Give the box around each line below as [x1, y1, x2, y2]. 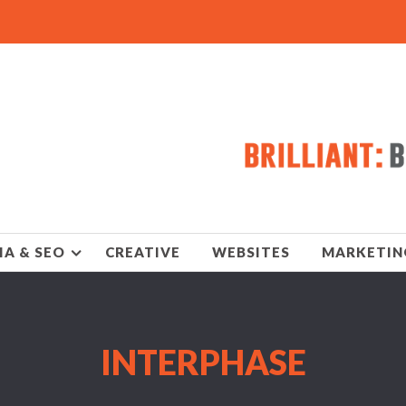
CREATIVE [105, 244, 180, 260]
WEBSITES [212, 244, 290, 260]
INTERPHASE [100, 342, 306, 382]
